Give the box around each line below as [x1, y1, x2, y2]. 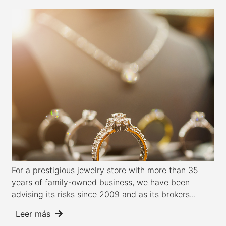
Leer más [15, 208, 53, 219]
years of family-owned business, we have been [11, 177, 190, 188]
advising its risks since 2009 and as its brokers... [11, 189, 196, 200]
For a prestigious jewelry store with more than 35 [11, 165, 198, 176]
